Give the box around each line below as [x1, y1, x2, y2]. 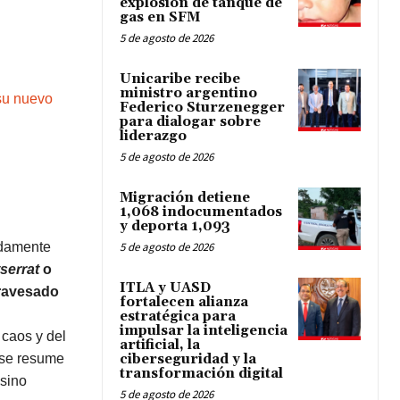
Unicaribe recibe [120, 71, 240, 88]
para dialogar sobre [120, 113, 261, 131]
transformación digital [120, 365, 283, 383]
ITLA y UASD [120, 279, 211, 297]
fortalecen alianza [120, 294, 248, 312]
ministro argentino [120, 85, 257, 103]
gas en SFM [120, 9, 200, 27]
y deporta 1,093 [120, 218, 230, 236]
